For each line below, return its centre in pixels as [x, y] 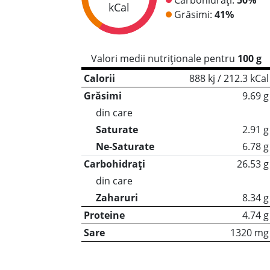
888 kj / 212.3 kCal [229, 78]
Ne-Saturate [125, 146]
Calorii [99, 78]
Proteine [104, 215]
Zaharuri [117, 198]
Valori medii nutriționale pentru [164, 58]
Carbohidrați [114, 164]
